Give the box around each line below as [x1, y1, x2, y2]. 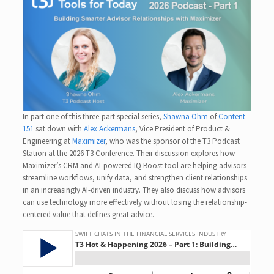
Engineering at [23, 135, 73, 146]
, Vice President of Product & [135, 123, 231, 134]
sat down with [34, 123, 84, 134]
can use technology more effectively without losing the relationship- [23, 196, 248, 207]
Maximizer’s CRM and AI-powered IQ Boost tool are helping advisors [23, 160, 247, 171]
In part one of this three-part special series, [23, 111, 164, 122]
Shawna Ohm [163, 111, 209, 122]
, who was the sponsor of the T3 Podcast [105, 135, 240, 146]
